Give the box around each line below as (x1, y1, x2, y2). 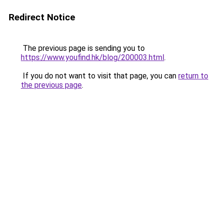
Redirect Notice (9, 12, 75, 23)
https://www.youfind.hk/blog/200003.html (21, 53, 164, 62)
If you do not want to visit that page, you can (21, 71, 178, 80)
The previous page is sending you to (21, 44, 145, 53)
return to (178, 71, 208, 80)
